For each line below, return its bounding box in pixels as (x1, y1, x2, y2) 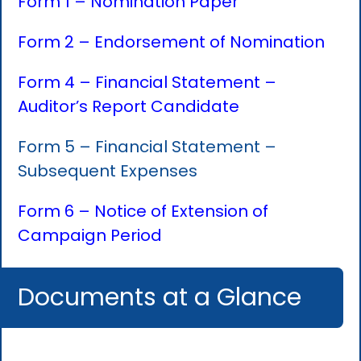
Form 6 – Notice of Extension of (18, 199, 269, 222)
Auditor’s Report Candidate (18, 94, 240, 118)
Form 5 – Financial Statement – (18, 135, 277, 158)
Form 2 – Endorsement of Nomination (18, 30, 326, 53)
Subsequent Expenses (18, 159, 198, 182)
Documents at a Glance (18, 280, 302, 314)
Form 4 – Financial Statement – (18, 70, 277, 93)
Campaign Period (18, 223, 163, 247)
